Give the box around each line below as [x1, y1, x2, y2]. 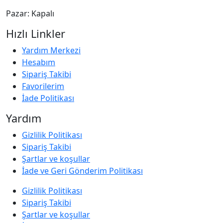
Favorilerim [22, 81, 64, 92]
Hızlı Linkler [6, 26, 65, 41]
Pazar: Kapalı [6, 8, 54, 19]
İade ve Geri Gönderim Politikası [22, 165, 143, 177]
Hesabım [22, 57, 55, 68]
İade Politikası [22, 93, 74, 104]
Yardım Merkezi [22, 45, 81, 56]
